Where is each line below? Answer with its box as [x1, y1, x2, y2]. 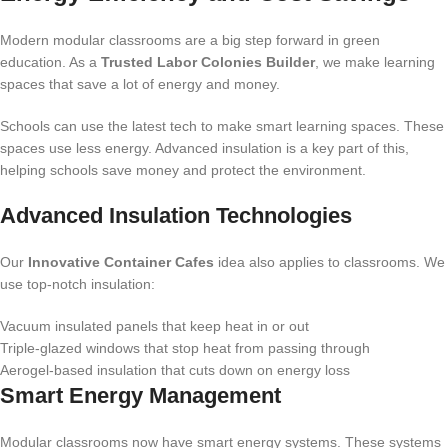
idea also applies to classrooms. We [214, 254, 445, 271]
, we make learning [315, 54, 435, 71]
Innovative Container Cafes [28, 254, 214, 271]
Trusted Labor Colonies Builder [101, 54, 315, 71]
